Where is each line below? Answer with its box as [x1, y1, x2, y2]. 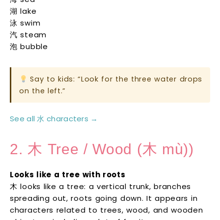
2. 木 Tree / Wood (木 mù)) [10, 141, 194, 158]
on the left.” [19, 86, 66, 96]
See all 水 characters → [10, 113, 98, 124]
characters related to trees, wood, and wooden [10, 205, 203, 216]
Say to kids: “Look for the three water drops [27, 74, 203, 84]
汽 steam [10, 29, 47, 40]
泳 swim [10, 18, 41, 28]
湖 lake [10, 6, 37, 17]
